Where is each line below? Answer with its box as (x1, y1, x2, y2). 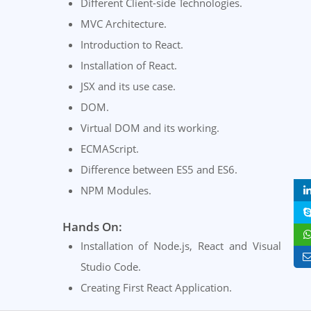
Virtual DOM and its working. (80, 121, 219, 135)
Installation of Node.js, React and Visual (80, 239, 281, 253)
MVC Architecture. (80, 17, 167, 31)
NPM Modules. (80, 183, 151, 198)
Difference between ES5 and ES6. (80, 162, 237, 177)
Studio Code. (80, 260, 141, 274)
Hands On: (62, 219, 122, 235)
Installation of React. (80, 58, 177, 73)
